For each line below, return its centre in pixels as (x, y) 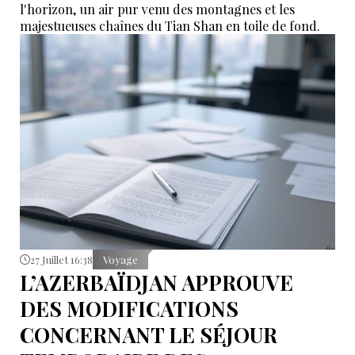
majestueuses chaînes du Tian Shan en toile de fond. (170, 25)
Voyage (120, 259)
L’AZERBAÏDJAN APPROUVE (157, 282)
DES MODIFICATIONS (129, 308)
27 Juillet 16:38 (61, 259)
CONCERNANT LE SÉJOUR (149, 334)
